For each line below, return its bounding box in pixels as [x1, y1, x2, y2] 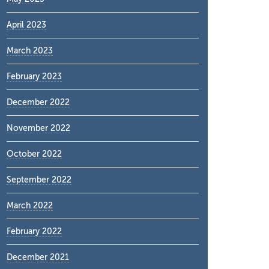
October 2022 [7, 150, 62, 159]
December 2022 [7, 98, 70, 107]
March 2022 [7, 201, 53, 210]
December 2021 [7, 253, 69, 262]
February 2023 [7, 72, 62, 81]
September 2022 [7, 175, 71, 184]
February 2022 [7, 227, 62, 236]
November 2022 [7, 124, 70, 133]
